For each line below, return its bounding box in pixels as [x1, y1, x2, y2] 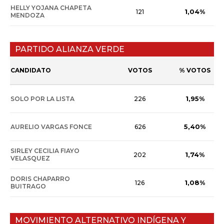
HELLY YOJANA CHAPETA [10, 4, 91, 12]
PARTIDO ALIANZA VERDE [15, 44, 124, 54]
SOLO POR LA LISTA [10, 95, 74, 103]
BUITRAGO [10, 182, 46, 190]
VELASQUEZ [10, 154, 50, 162]
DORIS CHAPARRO [10, 175, 70, 183]
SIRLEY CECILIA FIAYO [10, 147, 79, 155]
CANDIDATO [10, 66, 51, 74]
